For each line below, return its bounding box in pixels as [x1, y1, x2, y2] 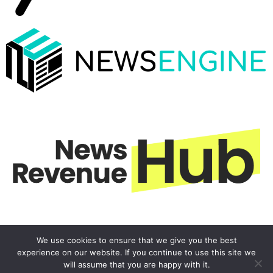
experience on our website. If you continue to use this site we [17, 247, 256, 257]
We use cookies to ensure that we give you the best [36, 235, 237, 245]
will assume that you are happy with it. [63, 260, 210, 269]
